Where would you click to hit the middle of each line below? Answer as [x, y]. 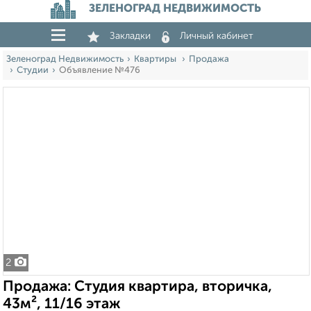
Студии [33, 70]
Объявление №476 [100, 70]
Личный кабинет [217, 36]
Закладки [130, 36]
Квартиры [156, 59]
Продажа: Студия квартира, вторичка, [137, 287]
